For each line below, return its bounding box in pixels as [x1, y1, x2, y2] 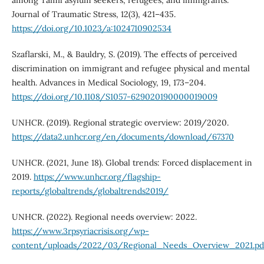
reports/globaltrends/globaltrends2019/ [11, 186, 169, 197]
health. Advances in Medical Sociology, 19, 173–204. [11, 77, 206, 88]
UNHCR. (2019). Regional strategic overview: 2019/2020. [11, 117, 229, 128]
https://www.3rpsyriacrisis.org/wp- [11, 226, 149, 237]
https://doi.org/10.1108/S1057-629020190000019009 [11, 91, 217, 103]
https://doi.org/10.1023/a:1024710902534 [11, 23, 171, 34]
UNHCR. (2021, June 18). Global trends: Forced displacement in [11, 157, 252, 169]
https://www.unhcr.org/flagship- [33, 171, 161, 183]
